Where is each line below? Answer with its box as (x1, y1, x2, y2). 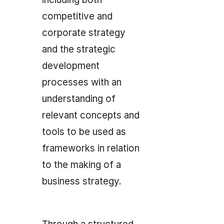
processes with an (42, 76, 121, 88)
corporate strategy (42, 27, 125, 39)
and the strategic (42, 43, 115, 55)
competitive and (42, 10, 112, 22)
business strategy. (42, 175, 121, 187)
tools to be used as (42, 126, 126, 138)
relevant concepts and (42, 109, 139, 121)
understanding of (42, 93, 115, 105)
